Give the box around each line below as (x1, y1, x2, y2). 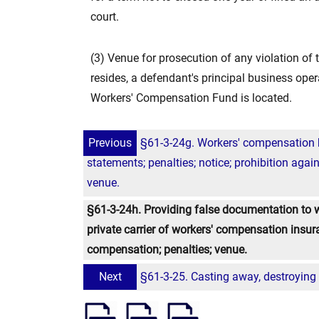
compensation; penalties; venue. (87, 243, 247, 256)
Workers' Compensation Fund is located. (90, 91, 292, 105)
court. (90, 10, 119, 23)
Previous (88, 136, 132, 150)
